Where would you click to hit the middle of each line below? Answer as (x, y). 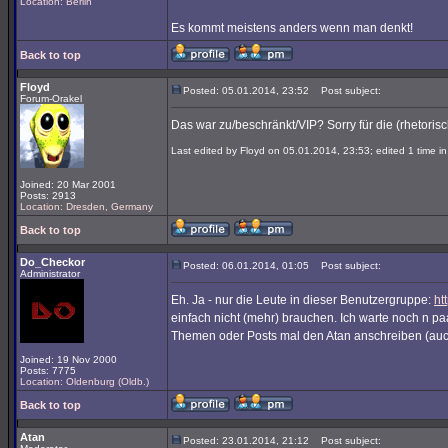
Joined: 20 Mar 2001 (68, 184)
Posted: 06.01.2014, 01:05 (246, 265)
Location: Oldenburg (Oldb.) (84, 381)
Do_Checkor (52, 262)
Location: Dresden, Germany (86, 206)
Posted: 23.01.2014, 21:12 (246, 440)
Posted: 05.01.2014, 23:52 (246, 90)
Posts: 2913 (48, 195)
